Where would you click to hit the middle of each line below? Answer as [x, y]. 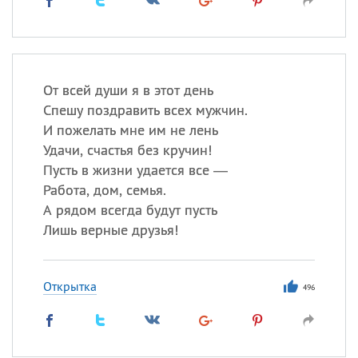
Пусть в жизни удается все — [135, 170]
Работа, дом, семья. [104, 190]
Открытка [70, 286]
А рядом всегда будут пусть [130, 210]
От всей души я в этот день [128, 90]
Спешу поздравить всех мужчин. [145, 110]
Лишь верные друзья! [110, 230]
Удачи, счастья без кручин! [127, 150]
